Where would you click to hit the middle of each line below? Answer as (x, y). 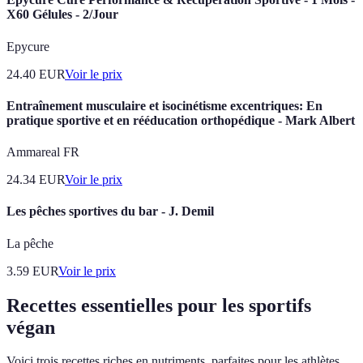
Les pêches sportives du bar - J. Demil (110, 211)
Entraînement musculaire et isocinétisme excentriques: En (164, 105)
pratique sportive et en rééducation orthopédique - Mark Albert (181, 120)
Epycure (28, 46)
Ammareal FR (43, 152)
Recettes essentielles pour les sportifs (159, 305)
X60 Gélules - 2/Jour (62, 15)
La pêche (30, 243)
